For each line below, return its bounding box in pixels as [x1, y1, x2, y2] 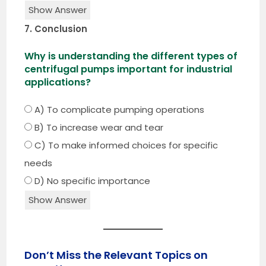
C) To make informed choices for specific [32, 138, 218, 151]
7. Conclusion [24, 22, 88, 35]
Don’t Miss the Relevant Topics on [24, 247, 208, 262]
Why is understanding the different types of [24, 49, 238, 63]
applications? [24, 75, 91, 89]
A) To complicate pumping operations [32, 103, 205, 116]
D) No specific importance [32, 174, 151, 187]
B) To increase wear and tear [32, 121, 164, 134]
